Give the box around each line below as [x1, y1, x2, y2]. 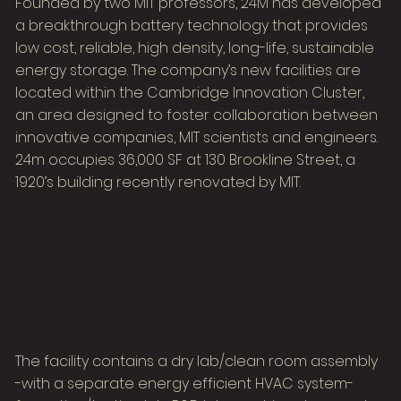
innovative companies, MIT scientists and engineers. [15, 126, 379, 148]
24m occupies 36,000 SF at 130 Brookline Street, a [15, 149, 356, 170]
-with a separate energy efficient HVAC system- [15, 372, 354, 394]
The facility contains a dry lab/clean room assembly [15, 350, 379, 371]
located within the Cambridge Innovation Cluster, [15, 81, 365, 103]
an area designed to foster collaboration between [15, 104, 379, 125]
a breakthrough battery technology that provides [15, 14, 369, 36]
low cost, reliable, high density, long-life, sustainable [15, 37, 375, 58]
